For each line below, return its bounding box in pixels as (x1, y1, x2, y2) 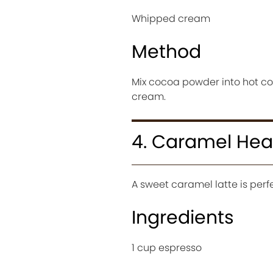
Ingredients (131, 204, 234, 230)
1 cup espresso (131, 240, 202, 255)
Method (131, 38, 201, 65)
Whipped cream (131, 11, 210, 26)
